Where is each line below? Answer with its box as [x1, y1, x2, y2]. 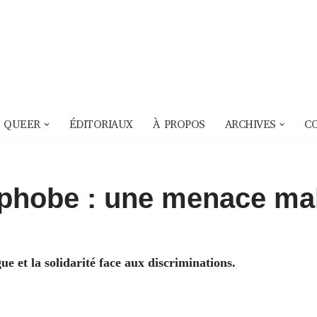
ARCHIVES [224, 117, 276, 132]
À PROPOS [152, 117, 205, 132]
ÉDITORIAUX [69, 117, 133, 132]
